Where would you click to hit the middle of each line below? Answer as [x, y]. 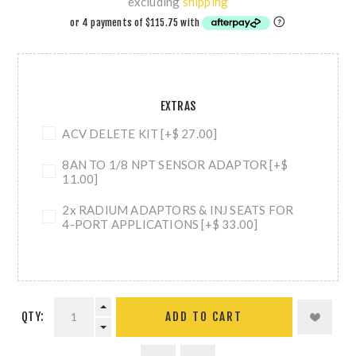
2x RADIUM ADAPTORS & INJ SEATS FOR [178, 209]
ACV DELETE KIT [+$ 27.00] [140, 133]
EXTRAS [178, 106]
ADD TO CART [204, 317]
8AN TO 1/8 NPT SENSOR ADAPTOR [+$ [175, 164]
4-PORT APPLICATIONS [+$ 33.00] [160, 224]
